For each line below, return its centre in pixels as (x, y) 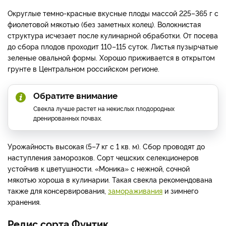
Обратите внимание (75, 95)
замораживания (135, 190)
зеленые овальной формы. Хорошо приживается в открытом (111, 57)
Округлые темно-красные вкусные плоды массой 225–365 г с (113, 13)
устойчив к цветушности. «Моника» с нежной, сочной (99, 168)
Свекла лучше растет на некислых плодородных (104, 108)
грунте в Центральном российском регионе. (83, 68)
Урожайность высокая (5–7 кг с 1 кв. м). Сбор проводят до (106, 146)
